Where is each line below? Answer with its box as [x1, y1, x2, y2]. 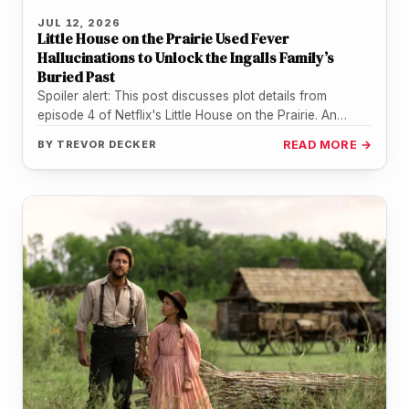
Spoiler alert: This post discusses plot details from [37, 88, 327, 103]
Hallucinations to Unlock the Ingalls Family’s [37, 47, 334, 68]
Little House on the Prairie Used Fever [37, 27, 289, 48]
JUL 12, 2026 [37, 16, 121, 29]
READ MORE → [282, 137, 372, 152]
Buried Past [37, 66, 115, 87]
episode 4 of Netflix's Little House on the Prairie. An [37, 107, 337, 122]
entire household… [37, 126, 146, 142]
